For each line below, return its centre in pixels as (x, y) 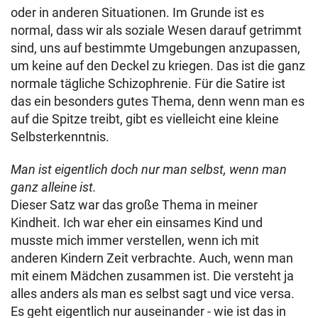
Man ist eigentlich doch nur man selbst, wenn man (149, 169)
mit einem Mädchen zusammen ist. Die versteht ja (152, 276)
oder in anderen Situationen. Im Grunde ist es (137, 12)
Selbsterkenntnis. (61, 137)
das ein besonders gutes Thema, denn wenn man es (158, 101)
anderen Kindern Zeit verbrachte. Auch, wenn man (152, 258)
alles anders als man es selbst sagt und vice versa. (153, 294)
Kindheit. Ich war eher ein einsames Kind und (137, 223)
